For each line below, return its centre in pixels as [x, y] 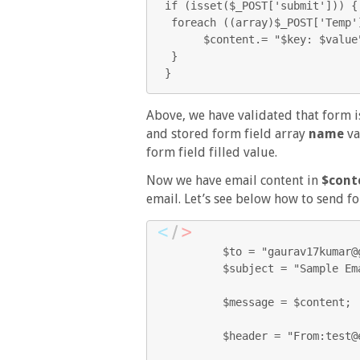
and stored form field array [227, 134]
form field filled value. [212, 152]
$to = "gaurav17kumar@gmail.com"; [194, 252]
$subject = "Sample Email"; [194, 268]
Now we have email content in [234, 180]
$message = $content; [194, 302]
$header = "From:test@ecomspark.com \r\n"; [194, 336]
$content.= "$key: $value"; [184, 39]
